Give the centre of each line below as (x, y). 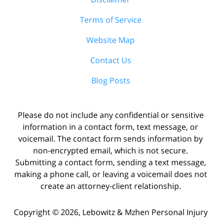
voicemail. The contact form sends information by (110, 138)
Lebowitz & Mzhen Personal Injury (145, 212)
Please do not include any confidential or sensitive (110, 115)
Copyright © (36, 212)
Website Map (110, 40)
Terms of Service (110, 19)
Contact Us (110, 60)
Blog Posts (110, 80)
